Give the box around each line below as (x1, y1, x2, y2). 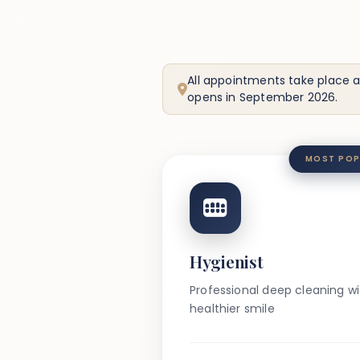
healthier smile (190, 301, 275, 317)
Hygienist (190, 250, 264, 272)
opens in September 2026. (187, 89, 338, 105)
